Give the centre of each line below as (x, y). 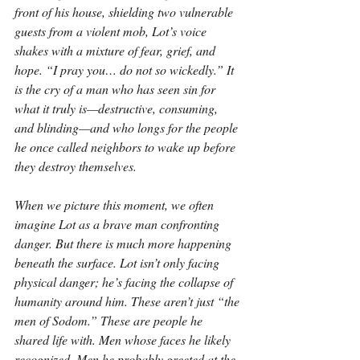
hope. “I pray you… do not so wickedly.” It (126, 70)
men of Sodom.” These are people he (110, 320)
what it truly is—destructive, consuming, (118, 108)
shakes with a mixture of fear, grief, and (117, 50)
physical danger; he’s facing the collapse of (125, 282)
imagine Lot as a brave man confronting (119, 224)
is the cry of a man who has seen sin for (117, 89)
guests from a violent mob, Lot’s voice (112, 31)
